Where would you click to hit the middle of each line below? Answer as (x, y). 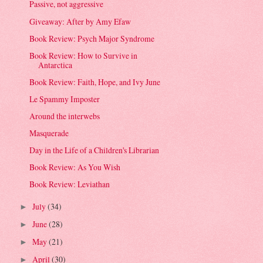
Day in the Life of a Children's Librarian (95, 150)
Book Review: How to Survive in (84, 55)
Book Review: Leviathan (70, 184)
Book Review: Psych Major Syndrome (92, 38)
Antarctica (55, 65)
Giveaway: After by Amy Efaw (80, 21)
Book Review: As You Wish (75, 167)
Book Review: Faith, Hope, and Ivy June (95, 82)
